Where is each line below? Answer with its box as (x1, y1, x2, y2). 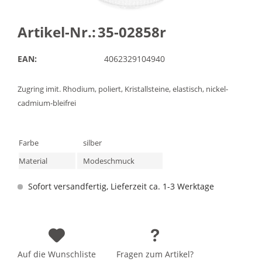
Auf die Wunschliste (18, 249, 96, 260)
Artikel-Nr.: (18, 22, 96, 42)
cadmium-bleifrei (18, 98, 76, 108)
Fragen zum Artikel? (116, 249, 194, 260)
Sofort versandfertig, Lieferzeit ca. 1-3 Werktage (26, 181, 214, 192)
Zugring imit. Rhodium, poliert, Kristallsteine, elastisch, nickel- (18, 84, 228, 94)
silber (83, 137, 102, 148)
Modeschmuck (83, 156, 135, 166)
